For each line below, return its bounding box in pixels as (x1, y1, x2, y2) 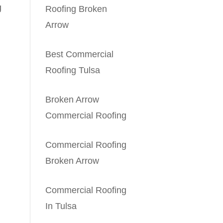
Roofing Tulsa (45, 65, 101, 75)
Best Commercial (45, 49, 114, 59)
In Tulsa (45, 201, 77, 211)
